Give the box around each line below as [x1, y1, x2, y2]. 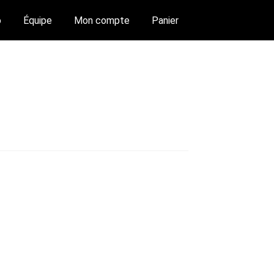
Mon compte [73, 14, 130, 26]
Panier [151, 14, 179, 26]
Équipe [23, 14, 52, 26]
